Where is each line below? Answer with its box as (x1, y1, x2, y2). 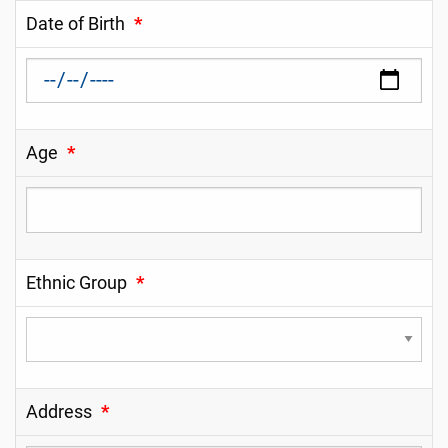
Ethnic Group (26, 272, 127, 293)
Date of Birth (26, 13, 125, 34)
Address (26, 402, 92, 423)
